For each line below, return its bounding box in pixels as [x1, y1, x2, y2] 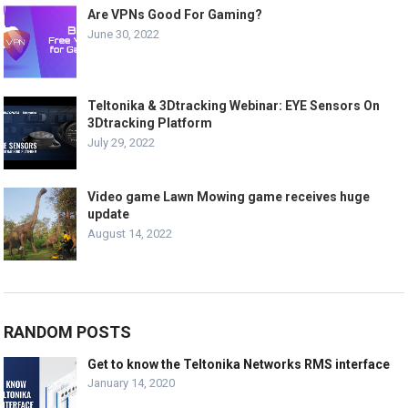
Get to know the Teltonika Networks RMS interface [87, 356, 391, 372]
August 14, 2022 [87, 226, 173, 240]
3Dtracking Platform [87, 115, 213, 130]
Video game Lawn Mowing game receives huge [87, 189, 371, 204]
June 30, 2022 [87, 26, 160, 41]
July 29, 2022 [87, 135, 156, 149]
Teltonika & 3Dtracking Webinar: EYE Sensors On [87, 97, 381, 113]
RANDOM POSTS [4, 321, 132, 342]
